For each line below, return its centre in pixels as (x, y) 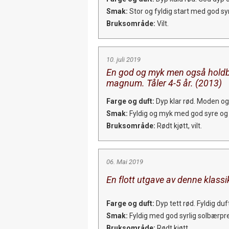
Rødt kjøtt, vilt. (179, 125)
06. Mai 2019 (125, 162)
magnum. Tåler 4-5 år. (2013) (164, 83)
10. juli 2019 (123, 59)
